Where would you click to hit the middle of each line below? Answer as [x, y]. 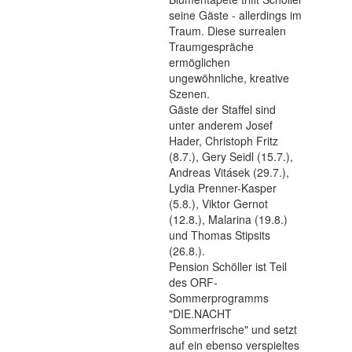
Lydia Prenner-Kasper [223, 188]
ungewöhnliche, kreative [229, 78]
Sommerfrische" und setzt [233, 329]
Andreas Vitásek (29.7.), [229, 172]
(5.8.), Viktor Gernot [218, 203]
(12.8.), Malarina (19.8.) [228, 219]
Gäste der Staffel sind [222, 109]
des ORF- [193, 282]
